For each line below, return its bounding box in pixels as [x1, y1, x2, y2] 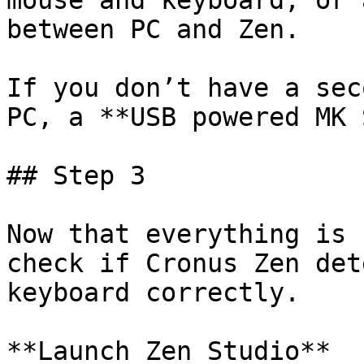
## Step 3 [6, 161, 145, 190]
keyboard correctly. [6, 278, 300, 307]
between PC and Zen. [6, 15, 300, 44]
